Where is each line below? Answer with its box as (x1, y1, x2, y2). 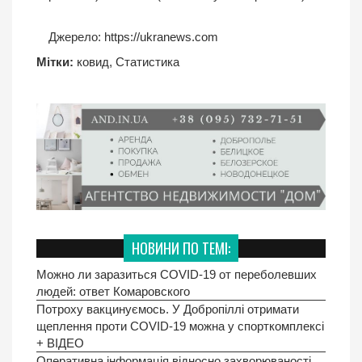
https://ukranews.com (101, 29, 218, 44)
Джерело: (48, 29, 101, 44)
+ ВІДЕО (36, 336, 84, 351)
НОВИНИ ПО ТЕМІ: (132, 238, 230, 259)
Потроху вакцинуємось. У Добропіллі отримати (36, 302, 299, 317)
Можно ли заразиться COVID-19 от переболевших (36, 267, 317, 282)
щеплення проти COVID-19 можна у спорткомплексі (36, 319, 324, 334)
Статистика (116, 54, 179, 69)
